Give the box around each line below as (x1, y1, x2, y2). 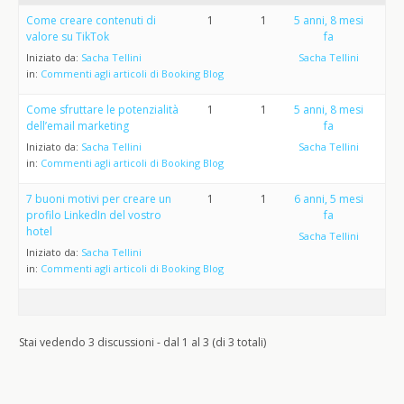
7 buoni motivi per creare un (26, 191, 171, 207)
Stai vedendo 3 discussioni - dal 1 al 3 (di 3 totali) (19, 335, 266, 350)
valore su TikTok (26, 29, 109, 44)
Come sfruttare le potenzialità (26, 102, 179, 117)
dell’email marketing (26, 118, 129, 133)
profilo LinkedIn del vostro (26, 207, 161, 223)
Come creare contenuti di (26, 13, 156, 28)
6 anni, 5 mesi (293, 191, 363, 207)
